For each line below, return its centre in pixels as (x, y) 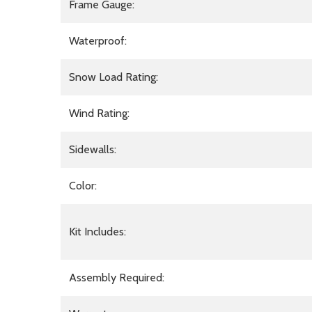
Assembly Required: (117, 277)
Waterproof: (98, 40)
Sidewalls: (93, 149)
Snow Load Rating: (114, 77)
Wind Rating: (99, 113)
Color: (83, 185)
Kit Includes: (97, 231)
